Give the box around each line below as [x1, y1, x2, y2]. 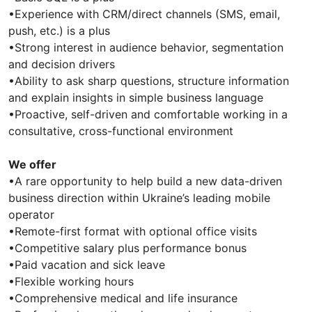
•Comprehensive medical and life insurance [8, 290, 237, 305]
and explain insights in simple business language [8, 90, 263, 104]
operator [8, 207, 54, 221]
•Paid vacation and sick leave [8, 257, 165, 272]
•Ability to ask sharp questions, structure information [8, 73, 289, 88]
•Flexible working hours [8, 274, 134, 288]
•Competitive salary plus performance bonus [8, 240, 247, 255]
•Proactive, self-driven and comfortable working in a [8, 107, 288, 121]
